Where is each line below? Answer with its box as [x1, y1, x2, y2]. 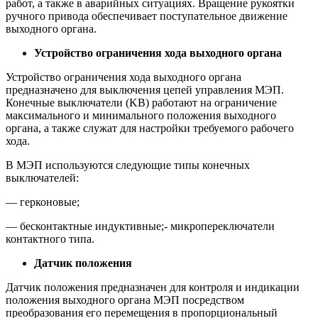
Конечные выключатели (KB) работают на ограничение [6, 97, 277, 109]
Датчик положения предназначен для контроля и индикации [6, 281, 300, 294]
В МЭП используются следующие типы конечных [6, 159, 250, 172]
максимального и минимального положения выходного [6, 109, 276, 122]
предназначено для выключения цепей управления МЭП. [6, 84, 284, 97]
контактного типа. [6, 233, 94, 246]
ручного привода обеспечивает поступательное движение [6, 10, 287, 23]
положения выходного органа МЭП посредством [6, 294, 244, 307]
